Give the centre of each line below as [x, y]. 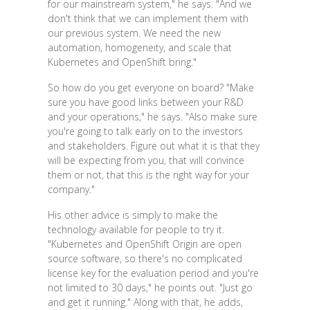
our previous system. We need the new [134, 33]
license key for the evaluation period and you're [153, 273]
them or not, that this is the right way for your [148, 175]
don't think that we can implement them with [148, 19]
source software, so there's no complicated [145, 259]
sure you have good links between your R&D [145, 102]
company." [71, 190]
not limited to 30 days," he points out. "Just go [150, 288]
